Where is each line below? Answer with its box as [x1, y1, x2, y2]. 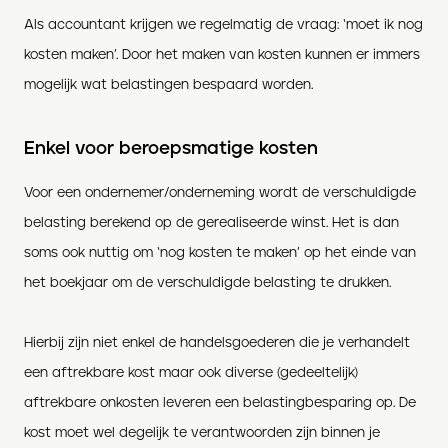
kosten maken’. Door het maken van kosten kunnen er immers [24, 48, 420, 62]
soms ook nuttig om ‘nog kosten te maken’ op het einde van [24, 245, 416, 260]
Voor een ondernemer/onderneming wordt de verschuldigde [24, 185, 416, 200]
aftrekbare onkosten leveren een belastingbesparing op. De [24, 395, 416, 410]
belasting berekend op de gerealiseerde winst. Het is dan [24, 215, 399, 230]
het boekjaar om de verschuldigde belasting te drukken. [24, 275, 391, 290]
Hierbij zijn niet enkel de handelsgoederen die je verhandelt [24, 335, 410, 350]
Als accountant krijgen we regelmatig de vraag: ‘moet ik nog [24, 18, 423, 32]
